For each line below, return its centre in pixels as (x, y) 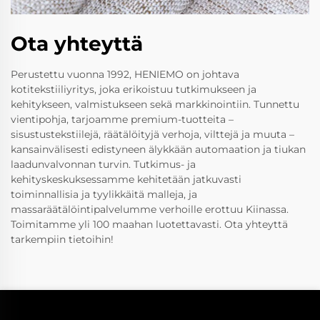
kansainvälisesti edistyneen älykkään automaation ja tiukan (158, 150)
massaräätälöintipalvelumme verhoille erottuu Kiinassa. (150, 210)
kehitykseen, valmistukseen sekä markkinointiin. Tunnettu (155, 105)
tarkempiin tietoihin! (62, 240)
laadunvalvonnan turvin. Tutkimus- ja (103, 165)
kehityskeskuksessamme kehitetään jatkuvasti (126, 180)
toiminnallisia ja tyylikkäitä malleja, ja (104, 195)
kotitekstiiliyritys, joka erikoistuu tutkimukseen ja (134, 90)
